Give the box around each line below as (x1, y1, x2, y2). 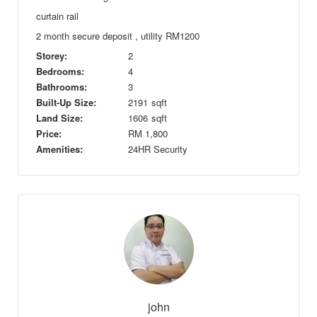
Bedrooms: (36, 64, 84, 79)
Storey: (36, 49, 67, 63)
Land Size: (36, 111, 83, 125)
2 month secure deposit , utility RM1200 (36, 29, 200, 43)
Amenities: (36, 142, 83, 156)
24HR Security (128, 142, 188, 156)
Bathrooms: (36, 80, 87, 94)
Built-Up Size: (36, 96, 96, 110)
